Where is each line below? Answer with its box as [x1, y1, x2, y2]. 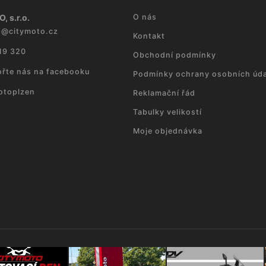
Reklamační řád [133, 88, 195, 97]
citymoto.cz [9, 27, 58, 36]
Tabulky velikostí [133, 107, 202, 116]
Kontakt [133, 31, 165, 40]
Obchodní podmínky [133, 50, 216, 59]
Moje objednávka [133, 126, 202, 135]
